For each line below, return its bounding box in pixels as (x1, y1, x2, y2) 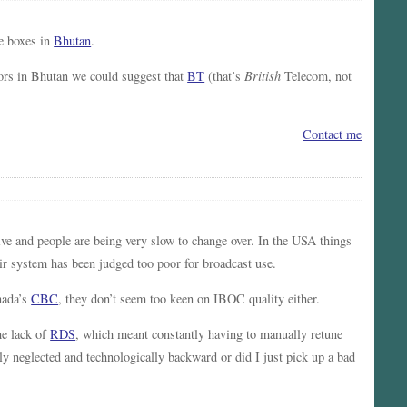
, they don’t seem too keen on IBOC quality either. (58, 290, 321, 308)
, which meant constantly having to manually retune (75, 325, 343, 343)
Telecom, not (281, 66, 352, 84)
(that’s (204, 66, 245, 84)
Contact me (303, 125, 362, 144)
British (244, 66, 282, 84)
